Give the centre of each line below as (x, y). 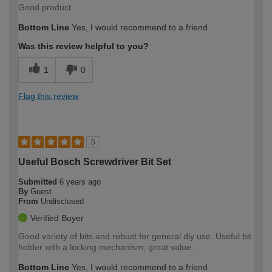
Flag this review (48, 96)
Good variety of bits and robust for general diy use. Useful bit (135, 236)
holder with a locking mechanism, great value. (106, 247)
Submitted (39, 182)
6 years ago (80, 182)
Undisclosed (62, 201)
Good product (45, 7)
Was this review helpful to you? (83, 46)
